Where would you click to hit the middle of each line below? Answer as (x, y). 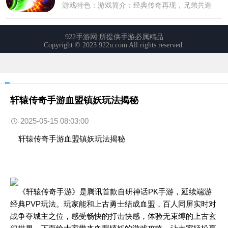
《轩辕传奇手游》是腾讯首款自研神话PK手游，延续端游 (111, 192)
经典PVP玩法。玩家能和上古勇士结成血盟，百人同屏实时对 (113, 204)
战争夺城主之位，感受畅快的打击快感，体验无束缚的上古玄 (113, 216)
